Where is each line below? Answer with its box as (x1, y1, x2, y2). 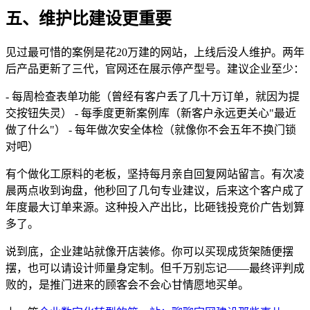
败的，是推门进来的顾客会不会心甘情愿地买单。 (6, 279, 249, 291)
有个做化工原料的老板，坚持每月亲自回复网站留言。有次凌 (6, 168, 304, 181)
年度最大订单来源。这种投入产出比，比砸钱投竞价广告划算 (6, 201, 304, 214)
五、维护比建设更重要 (6, 10, 172, 28)
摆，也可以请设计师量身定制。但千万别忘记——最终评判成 (6, 262, 304, 275)
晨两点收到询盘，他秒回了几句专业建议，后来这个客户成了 (6, 185, 304, 197)
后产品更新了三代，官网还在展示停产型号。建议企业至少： (6, 63, 304, 75)
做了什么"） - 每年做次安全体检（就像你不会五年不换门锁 (6, 124, 296, 136)
